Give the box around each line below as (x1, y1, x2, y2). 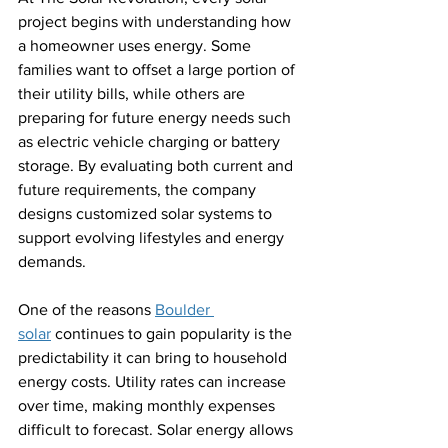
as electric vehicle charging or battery (18, 132, 284, 150)
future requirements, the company (18, 180, 260, 198)
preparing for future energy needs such (18, 108, 295, 126)
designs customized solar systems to (18, 204, 276, 222)
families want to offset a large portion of (18, 60, 299, 78)
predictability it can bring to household (18, 348, 291, 366)
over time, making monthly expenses (18, 396, 279, 414)
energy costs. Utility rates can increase (18, 372, 290, 390)
